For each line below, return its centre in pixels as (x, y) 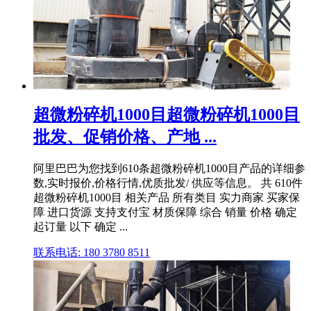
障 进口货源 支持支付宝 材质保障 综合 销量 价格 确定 (165, 212)
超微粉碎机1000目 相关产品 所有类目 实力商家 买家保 (167, 197)
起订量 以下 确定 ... (81, 226)
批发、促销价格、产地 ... (125, 136)
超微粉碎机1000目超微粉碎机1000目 (167, 114)
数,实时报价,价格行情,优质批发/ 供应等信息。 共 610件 (168, 183)
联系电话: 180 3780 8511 (92, 252)
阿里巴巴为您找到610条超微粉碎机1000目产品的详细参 (169, 168)
